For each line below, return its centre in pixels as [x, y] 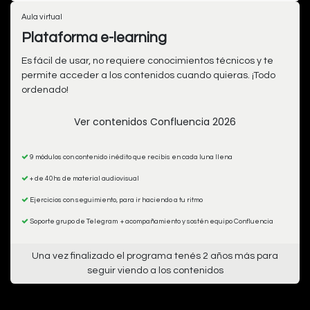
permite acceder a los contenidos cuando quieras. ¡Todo [148, 76]
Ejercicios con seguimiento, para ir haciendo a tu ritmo [116, 200]
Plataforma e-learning [94, 38]
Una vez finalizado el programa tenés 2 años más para [155, 256]
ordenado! [45, 90]
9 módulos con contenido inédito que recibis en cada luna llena [130, 157]
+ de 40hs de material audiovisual [84, 179]
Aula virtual [42, 17]
